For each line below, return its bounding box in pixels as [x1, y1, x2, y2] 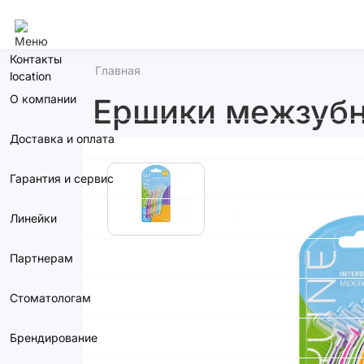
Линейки [10, 211, 57, 225]
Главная [95, 63, 141, 77]
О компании [10, 92, 76, 106]
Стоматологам [10, 291, 91, 305]
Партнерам [10, 251, 73, 265]
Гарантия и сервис [10, 171, 114, 185]
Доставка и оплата [10, 132, 115, 145]
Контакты [10, 52, 62, 66]
